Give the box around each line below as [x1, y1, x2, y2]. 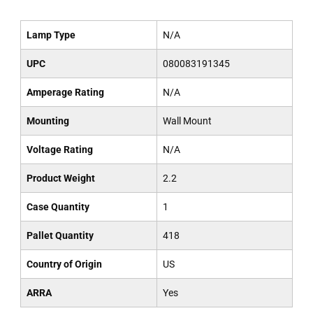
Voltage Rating [26, 144, 93, 155]
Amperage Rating [26, 87, 104, 98]
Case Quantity [26, 201, 89, 212]
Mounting [26, 115, 69, 126]
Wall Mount [162, 115, 212, 126]
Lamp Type [26, 29, 75, 41]
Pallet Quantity [26, 230, 94, 241]
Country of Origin [26, 259, 102, 270]
